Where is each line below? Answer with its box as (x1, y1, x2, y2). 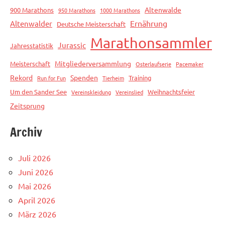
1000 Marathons (100, 6, 140, 14)
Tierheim (102, 73, 124, 82)
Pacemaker (176, 59, 203, 68)
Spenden (70, 72, 98, 82)
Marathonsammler (90, 34, 212, 51)
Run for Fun (37, 73, 66, 82)
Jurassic (58, 40, 86, 50)
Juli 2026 (18, 152, 51, 163)
